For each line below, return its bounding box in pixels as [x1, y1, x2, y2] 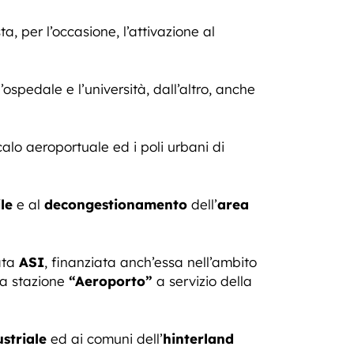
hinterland [163, 330, 234, 347]
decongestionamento [44, 196, 187, 213]
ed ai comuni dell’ [47, 330, 163, 347]
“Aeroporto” [69, 273, 153, 289]
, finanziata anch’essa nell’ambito [44, 254, 257, 270]
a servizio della [153, 273, 252, 289]
